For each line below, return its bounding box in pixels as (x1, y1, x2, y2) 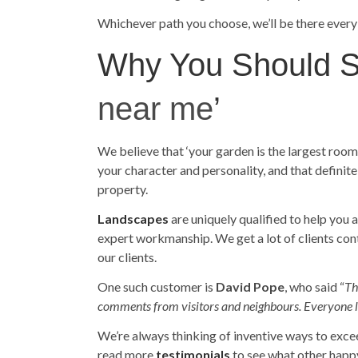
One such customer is (97, 279, 216, 294)
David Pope (216, 279, 284, 294)
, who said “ (284, 279, 344, 294)
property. (97, 181, 148, 197)
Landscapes (97, 211, 169, 226)
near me (97, 91, 213, 126)
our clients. (97, 249, 157, 265)
